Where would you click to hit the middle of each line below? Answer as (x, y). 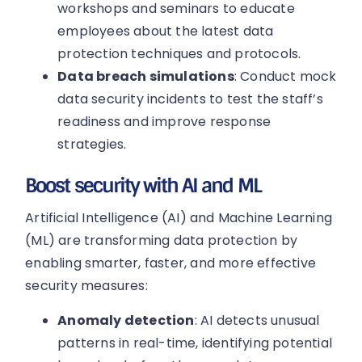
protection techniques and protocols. (179, 54)
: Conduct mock (285, 77)
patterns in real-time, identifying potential (195, 343)
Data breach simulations (146, 77)
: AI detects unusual (257, 320)
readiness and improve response (164, 122)
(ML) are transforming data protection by (162, 241)
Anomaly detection (126, 320)
